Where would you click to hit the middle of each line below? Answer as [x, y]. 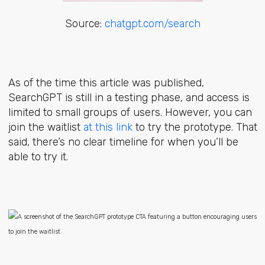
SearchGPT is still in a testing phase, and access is [129, 98]
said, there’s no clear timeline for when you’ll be [123, 142]
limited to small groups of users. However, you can [130, 113]
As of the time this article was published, [106, 83]
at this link [108, 127]
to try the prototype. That [195, 127]
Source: [85, 24]
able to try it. [38, 157]
